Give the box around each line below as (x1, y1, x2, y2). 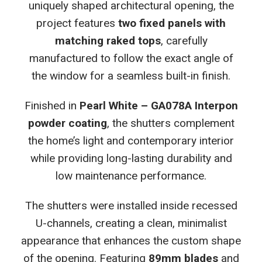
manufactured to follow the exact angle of (29, 51, 233, 65)
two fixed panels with (118, 16, 226, 30)
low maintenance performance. (56, 168, 206, 182)
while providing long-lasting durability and (30, 151, 232, 165)
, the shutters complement (106, 116, 235, 130)
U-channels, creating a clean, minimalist (35, 216, 227, 230)
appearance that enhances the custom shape (21, 233, 241, 247)
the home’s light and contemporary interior (28, 133, 234, 147)
